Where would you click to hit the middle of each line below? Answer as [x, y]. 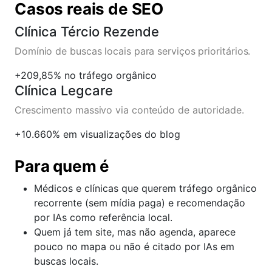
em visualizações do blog [122, 134]
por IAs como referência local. [103, 217]
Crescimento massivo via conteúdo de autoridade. [129, 110]
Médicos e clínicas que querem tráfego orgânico [145, 188]
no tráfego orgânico [110, 75]
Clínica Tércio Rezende [87, 32]
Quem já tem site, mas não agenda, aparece [135, 232]
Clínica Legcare [64, 90]
